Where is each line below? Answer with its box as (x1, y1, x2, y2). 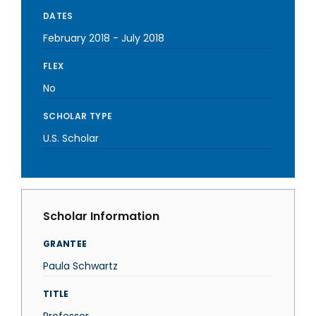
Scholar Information (43, 208, 159, 224)
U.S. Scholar (43, 131, 99, 145)
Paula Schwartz (43, 259, 118, 273)
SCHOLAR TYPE (43, 110, 113, 122)
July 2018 (121, 31, 164, 45)
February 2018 (43, 31, 110, 45)
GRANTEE (43, 238, 87, 250)
